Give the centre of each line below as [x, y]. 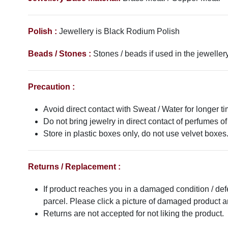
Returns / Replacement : [75, 167]
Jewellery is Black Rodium [108, 32]
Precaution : [51, 87]
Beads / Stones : [60, 54]
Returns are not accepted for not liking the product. [134, 214]
